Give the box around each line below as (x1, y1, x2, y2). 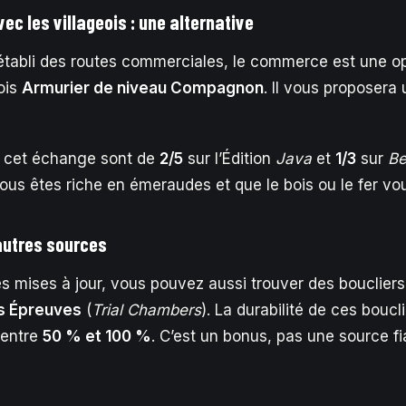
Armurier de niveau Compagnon (22, 79, 264, 97)
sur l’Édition (183, 150, 275, 168)
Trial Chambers (92, 301, 201, 319)
